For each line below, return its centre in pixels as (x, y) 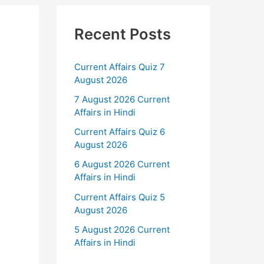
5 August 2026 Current (122, 229)
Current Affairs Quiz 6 (120, 132)
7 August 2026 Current (122, 99)
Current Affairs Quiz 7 (120, 67)
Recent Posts (123, 34)
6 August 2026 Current (122, 164)
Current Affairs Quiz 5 (120, 197)
